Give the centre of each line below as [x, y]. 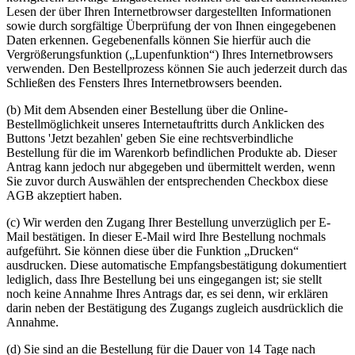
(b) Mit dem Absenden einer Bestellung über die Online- [147, 110]
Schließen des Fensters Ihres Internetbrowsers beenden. [144, 83]
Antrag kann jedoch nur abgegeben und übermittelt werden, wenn [171, 167]
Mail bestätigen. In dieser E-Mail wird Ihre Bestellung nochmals [166, 237]
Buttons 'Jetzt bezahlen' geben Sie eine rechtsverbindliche [150, 139]
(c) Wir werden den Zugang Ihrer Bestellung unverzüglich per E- [168, 223]
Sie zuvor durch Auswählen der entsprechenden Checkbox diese [167, 181]
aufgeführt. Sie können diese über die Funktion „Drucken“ [153, 251]
